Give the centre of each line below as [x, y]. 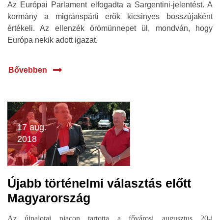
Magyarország [49, 198]
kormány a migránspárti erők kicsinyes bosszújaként [110, 16]
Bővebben [28, 70]
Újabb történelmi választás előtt [99, 183]
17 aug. [32, 127]
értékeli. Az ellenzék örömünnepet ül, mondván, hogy [110, 28]
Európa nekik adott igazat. [53, 40]
